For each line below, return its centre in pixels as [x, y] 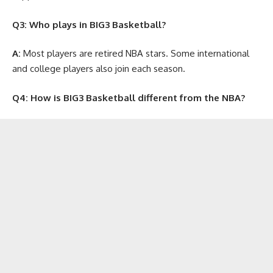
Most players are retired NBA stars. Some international [135, 54]
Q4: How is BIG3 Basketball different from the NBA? [129, 97]
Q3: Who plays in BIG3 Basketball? [89, 24]
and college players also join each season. [99, 69]
